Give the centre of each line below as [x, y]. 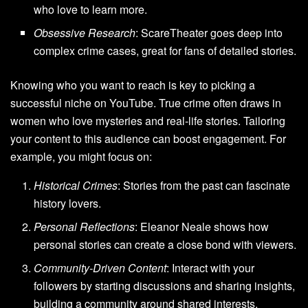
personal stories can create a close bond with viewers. [165, 244]
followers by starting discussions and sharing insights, [165, 285]
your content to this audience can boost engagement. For [148, 138]
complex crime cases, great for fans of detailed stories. [165, 50]
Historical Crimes [76, 185]
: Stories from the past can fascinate [204, 185]
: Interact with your [211, 267]
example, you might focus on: [81, 156]
